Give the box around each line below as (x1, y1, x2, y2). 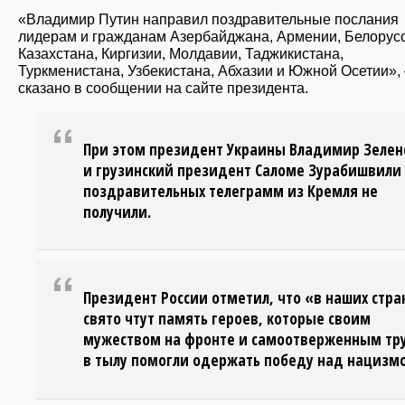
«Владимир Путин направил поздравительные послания (18, 11, 399, 28)
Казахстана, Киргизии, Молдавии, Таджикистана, (18, 45, 344, 62)
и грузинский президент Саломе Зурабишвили (83, 159, 401, 181)
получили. (83, 201, 151, 222)
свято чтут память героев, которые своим (83, 308, 371, 330)
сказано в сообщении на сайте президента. (18, 80, 308, 97)
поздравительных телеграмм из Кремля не (83, 180, 378, 202)
